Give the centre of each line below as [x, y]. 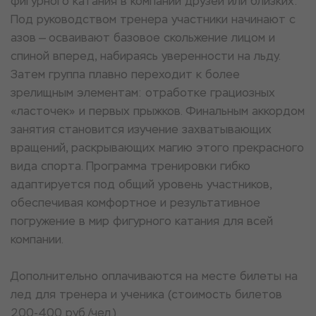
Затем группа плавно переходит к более [125, 74]
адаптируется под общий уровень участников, [141, 184]
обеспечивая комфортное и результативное [135, 203]
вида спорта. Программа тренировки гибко [130, 166]
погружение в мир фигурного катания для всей [142, 221]
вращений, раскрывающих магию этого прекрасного [157, 148]
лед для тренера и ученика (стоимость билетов [146, 294]
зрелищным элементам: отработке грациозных [143, 93]
